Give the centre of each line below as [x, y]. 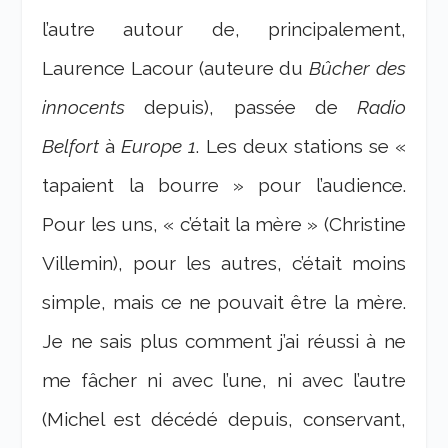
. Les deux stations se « [301, 146]
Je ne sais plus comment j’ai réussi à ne [224, 341]
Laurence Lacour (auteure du [175, 68]
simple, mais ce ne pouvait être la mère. [224, 302]
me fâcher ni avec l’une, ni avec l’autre [224, 380]
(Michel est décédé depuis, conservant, [224, 419]
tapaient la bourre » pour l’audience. [224, 185]
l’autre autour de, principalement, [224, 29]
